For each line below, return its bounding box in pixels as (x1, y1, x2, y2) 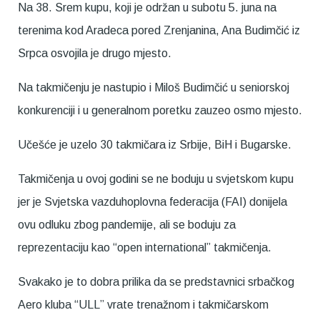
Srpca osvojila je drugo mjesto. (18, 47, 171, 60)
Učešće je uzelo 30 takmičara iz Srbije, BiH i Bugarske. (18, 139, 291, 151)
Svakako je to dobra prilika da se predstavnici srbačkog (18, 276, 294, 289)
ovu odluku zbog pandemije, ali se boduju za (18, 219, 236, 231)
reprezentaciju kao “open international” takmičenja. (18, 241, 271, 254)
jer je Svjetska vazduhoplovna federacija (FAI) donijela (18, 196, 287, 209)
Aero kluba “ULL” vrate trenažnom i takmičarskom (18, 299, 269, 311)
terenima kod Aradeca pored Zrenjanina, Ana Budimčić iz (18, 24, 300, 37)
